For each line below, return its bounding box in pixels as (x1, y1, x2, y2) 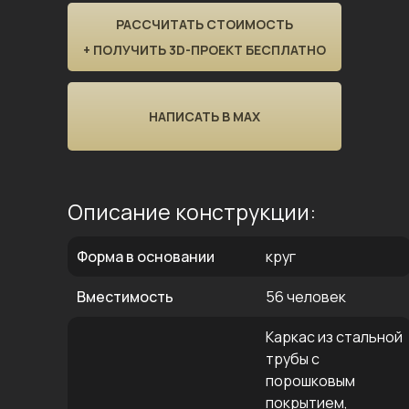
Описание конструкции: (68, 197, 316, 226)
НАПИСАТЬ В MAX (149, 107, 260, 125)
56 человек (266, 287, 346, 307)
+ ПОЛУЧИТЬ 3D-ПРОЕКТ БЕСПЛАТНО (83, 40, 326, 58)
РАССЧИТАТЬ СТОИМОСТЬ (116, 15, 293, 33)
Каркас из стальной (266, 327, 403, 347)
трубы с (266, 349, 320, 369)
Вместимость (77, 287, 173, 307)
